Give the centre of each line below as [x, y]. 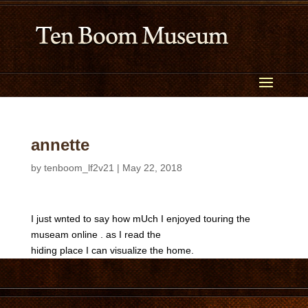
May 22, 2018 [152, 168]
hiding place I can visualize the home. [112, 250]
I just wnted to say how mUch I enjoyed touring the [140, 219]
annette [60, 145]
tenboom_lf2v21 [79, 168]
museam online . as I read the [96, 234]
